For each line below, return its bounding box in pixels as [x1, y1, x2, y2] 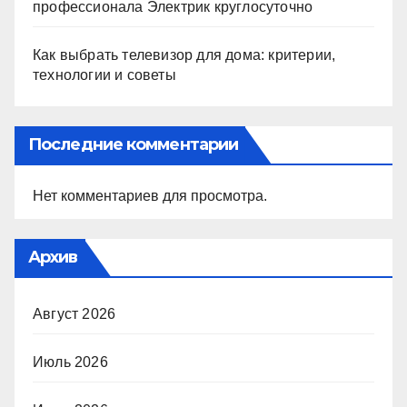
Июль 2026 [33, 354, 108, 371]
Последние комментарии [28, 134, 239, 155]
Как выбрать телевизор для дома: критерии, [33, 47, 336, 64]
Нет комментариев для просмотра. [33, 188, 267, 204]
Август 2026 [33, 306, 116, 323]
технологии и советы [33, 67, 176, 84]
